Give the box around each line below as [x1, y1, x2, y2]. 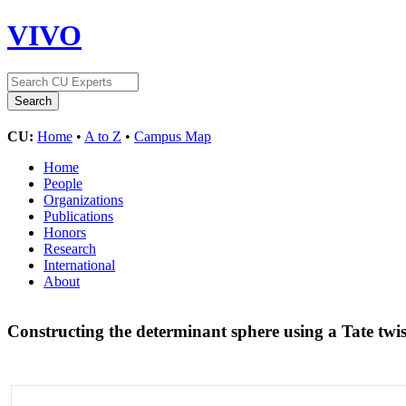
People [43, 175, 82, 191]
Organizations [43, 191, 123, 208]
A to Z [84, 128, 121, 144]
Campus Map [134, 128, 211, 144]
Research [43, 240, 96, 256]
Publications [43, 208, 113, 224]
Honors [43, 224, 86, 240]
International [43, 256, 115, 273]
